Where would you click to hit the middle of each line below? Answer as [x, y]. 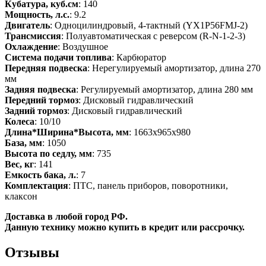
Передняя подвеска [46, 68]
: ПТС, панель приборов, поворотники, [148, 186]
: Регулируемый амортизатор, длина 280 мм [164, 90]
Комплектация [37, 186]
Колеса [20, 122]
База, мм [23, 143]
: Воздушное [83, 47]
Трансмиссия [33, 36]
